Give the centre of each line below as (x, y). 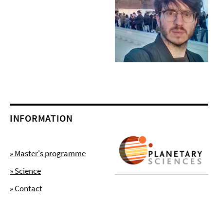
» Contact (26, 189)
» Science (25, 171)
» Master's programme (48, 154)
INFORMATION (41, 118)
